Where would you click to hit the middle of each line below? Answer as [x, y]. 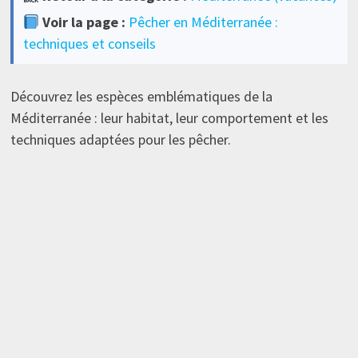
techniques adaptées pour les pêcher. [120, 140]
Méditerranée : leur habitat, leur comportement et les [169, 118]
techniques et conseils [89, 44]
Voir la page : [83, 22]
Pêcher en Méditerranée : [204, 22]
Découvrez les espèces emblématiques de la [141, 97]
